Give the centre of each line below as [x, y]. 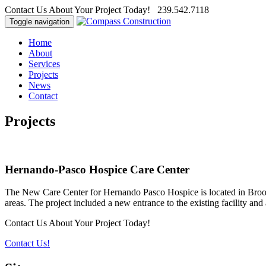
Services [44, 64]
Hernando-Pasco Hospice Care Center [97, 169]
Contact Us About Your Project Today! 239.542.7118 [107, 10]
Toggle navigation [39, 22]
